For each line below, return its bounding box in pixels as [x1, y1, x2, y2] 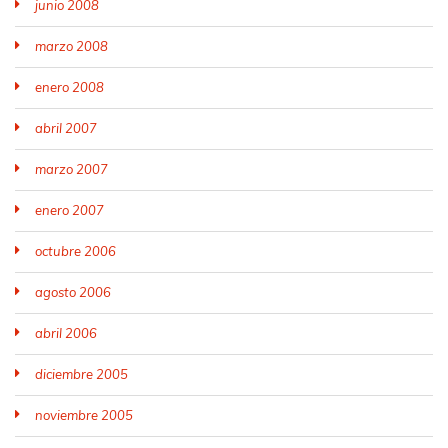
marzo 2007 [35, 161, 108, 177]
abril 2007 [35, 120, 97, 136]
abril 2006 [35, 325, 97, 341]
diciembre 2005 [35, 366, 128, 382]
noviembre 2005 [35, 407, 133, 423]
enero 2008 [35, 79, 104, 95]
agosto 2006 [35, 284, 111, 300]
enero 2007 [35, 202, 104, 218]
